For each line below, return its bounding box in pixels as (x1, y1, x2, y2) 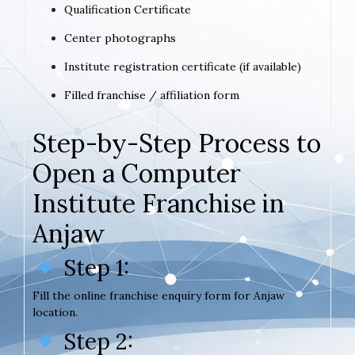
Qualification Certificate (64, 2, 191, 17)
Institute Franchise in (32, 186, 284, 219)
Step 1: (57, 253, 129, 282)
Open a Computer (32, 156, 241, 189)
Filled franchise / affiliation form (64, 87, 239, 102)
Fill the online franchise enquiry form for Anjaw (32, 288, 284, 303)
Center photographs (64, 30, 176, 45)
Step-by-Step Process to (32, 126, 321, 159)
